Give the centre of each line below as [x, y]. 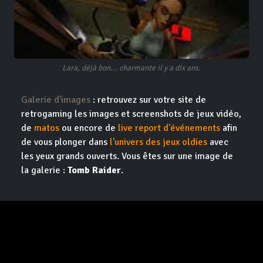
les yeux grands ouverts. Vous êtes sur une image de [127, 156]
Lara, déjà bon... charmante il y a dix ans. [131, 68]
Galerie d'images [56, 100]
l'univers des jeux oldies [159, 142]
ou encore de [89, 128]
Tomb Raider [94, 171]
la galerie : [44, 171]
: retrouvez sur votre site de [148, 100]
